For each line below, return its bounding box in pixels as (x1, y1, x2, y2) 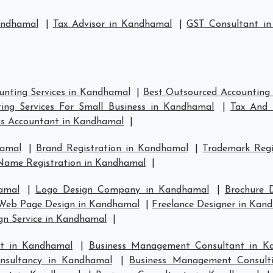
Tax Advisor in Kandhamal (52, 19, 172, 29)
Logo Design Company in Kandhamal (35, 185, 209, 195)
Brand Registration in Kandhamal (35, 144, 188, 154)
